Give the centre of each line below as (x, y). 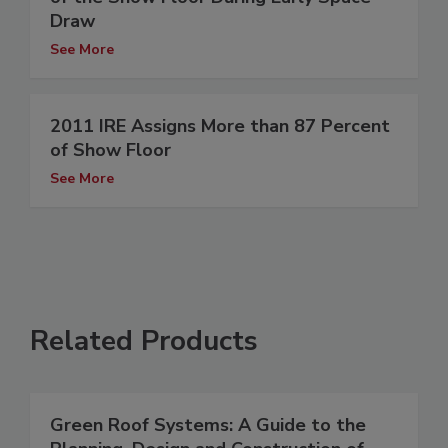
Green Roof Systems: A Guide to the (208, 425)
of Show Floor (110, 150)
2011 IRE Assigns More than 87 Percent (220, 126)
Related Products (144, 341)
